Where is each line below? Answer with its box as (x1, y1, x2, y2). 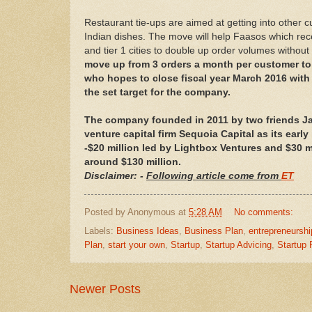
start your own (108, 240, 165, 251)
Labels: (84, 226, 116, 237)
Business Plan (185, 226, 243, 237)
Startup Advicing (205, 240, 272, 251)
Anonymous (127, 207, 175, 218)
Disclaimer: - (84, 170, 146, 181)
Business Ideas (116, 226, 179, 237)
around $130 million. (84, 156, 181, 167)
